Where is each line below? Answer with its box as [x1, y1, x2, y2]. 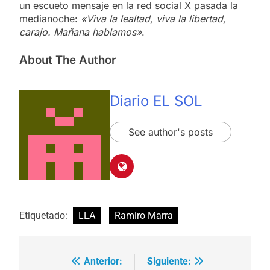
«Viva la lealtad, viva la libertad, [81, 12, 226, 25]
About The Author [19, 52, 116, 67]
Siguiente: [147, 256, 191, 268]
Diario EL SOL [110, 92, 202, 110]
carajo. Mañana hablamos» [19, 25, 142, 38]
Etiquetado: [19, 210, 70, 222]
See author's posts [128, 125, 213, 138]
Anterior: [84, 256, 122, 268]
